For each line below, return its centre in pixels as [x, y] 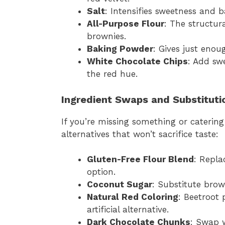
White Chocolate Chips [137, 62]
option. [101, 172]
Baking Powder [120, 49]
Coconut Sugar [120, 185]
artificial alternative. [128, 210]
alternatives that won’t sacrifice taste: [140, 134]
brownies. [106, 36]
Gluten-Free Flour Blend [140, 159]
